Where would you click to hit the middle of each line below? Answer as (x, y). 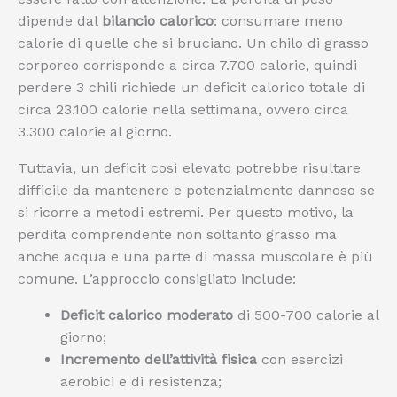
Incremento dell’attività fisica (159, 359)
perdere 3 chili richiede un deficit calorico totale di (191, 87)
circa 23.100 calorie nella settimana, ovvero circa (183, 109)
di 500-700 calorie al (306, 315)
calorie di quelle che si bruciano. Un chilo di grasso (193, 43)
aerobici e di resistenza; (141, 381)
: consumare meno (278, 21)
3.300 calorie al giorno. (95, 132)
